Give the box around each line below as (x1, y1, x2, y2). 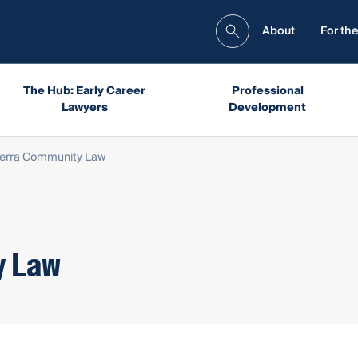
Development (229, 97, 307, 117)
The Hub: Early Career (23, 81, 145, 101)
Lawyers (61, 97, 108, 117)
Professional (231, 81, 304, 101)
